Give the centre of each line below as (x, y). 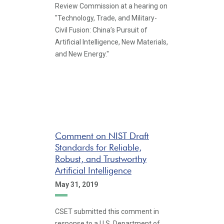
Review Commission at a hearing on (111, 6)
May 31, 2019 (76, 184)
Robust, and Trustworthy (101, 158)
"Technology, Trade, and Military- (106, 18)
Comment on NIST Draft (102, 135)
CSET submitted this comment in (107, 211)
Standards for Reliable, (98, 147)
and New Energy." (82, 54)
